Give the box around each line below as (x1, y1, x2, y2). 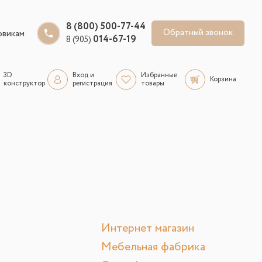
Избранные (141, 70, 177, 81)
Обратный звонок (163, 26, 233, 40)
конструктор (4, 78, 45, 89)
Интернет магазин (101, 220, 194, 237)
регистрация (72, 78, 112, 89)
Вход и (72, 70, 94, 81)
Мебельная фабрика (101, 239, 205, 256)
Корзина (209, 74, 236, 85)
